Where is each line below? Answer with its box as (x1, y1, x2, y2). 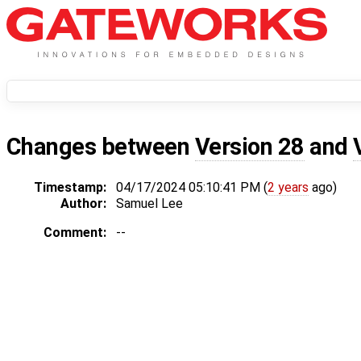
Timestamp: (34, 180, 106, 196)
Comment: (44, 225, 106, 241)
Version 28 (194, 133, 305, 161)
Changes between (6, 133, 195, 161)
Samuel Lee (116, 196, 183, 212)
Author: (60, 196, 106, 212)
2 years (268, 180, 309, 196)
